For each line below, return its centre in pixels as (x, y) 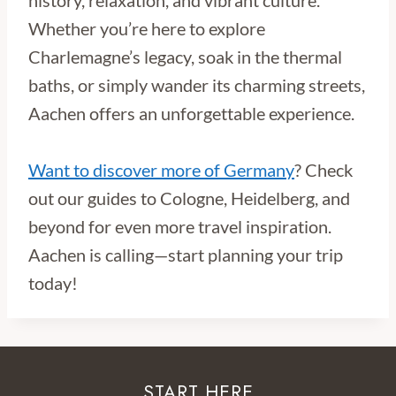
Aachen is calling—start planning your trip (186, 254)
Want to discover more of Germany (161, 169)
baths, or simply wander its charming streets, (197, 84)
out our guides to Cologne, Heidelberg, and (189, 198)
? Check (324, 169)
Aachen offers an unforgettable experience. (191, 113)
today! (55, 282)
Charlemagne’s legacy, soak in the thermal (185, 56)
